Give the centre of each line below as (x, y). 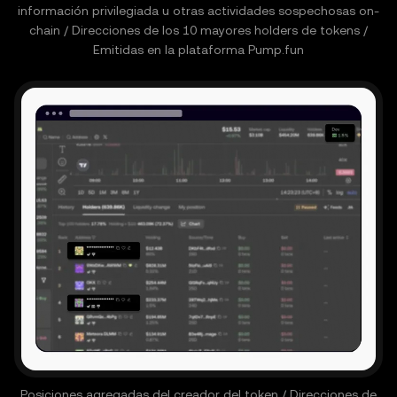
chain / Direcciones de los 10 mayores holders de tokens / (198, 31)
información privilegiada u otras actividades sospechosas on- (198, 11)
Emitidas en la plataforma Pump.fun (198, 50)
